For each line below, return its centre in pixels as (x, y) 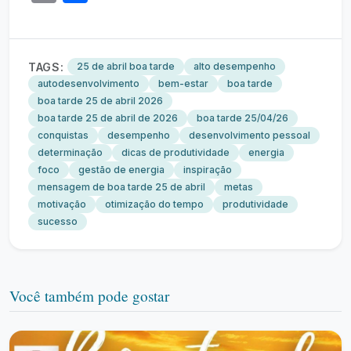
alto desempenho (234, 66)
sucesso (58, 221)
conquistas (63, 135)
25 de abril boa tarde (125, 66)
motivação (62, 204)
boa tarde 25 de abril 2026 (100, 101)
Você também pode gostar (89, 296)
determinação (70, 152)
